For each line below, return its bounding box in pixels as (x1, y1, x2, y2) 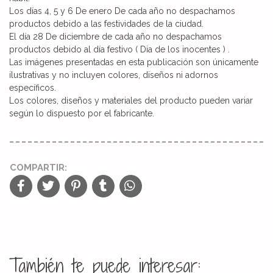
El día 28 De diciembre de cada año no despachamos (9, 31, 222, 41)
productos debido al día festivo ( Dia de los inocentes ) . (9, 44, 230, 54)
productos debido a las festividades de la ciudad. (9, 18, 204, 29)
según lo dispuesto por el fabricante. (9, 108, 154, 118)
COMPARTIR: (10, 161, 67, 173)
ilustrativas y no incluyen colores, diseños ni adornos (9, 69, 218, 80)
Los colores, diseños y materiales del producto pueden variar (9, 95, 253, 105)
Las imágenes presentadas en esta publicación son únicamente (9, 57, 258, 67)
